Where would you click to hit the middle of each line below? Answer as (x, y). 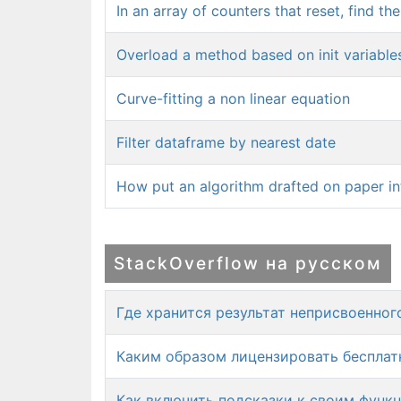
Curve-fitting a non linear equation (233, 98)
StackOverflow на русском (248, 263)
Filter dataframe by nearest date (226, 142)
